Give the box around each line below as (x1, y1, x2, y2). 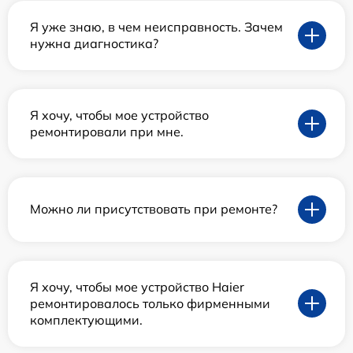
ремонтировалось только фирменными (30, 295, 270, 311)
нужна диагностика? (30, 35, 158, 51)
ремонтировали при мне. (30, 123, 184, 139)
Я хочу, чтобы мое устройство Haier (30, 278, 244, 295)
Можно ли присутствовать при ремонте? (30, 201, 277, 217)
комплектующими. (30, 311, 143, 328)
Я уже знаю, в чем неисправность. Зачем (30, 18, 283, 35)
